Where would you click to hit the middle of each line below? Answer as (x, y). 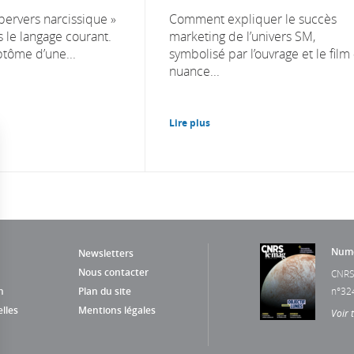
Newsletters (106, 253)
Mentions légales (117, 310)
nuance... (194, 71)
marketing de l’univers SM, (242, 36)
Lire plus (190, 122)
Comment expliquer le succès (253, 19)
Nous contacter (113, 272)
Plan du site (105, 291)
